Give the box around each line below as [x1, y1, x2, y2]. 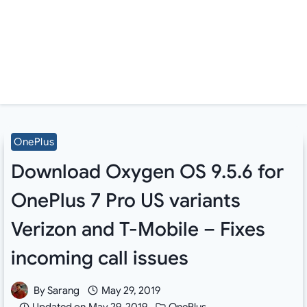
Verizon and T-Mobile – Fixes [10, 217, 265, 241]
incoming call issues [10, 245, 188, 270]
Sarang [47, 284, 80, 297]
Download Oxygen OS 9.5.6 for [10, 159, 284, 184]
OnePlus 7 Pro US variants [10, 188, 241, 212]
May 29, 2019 [101, 284, 160, 297]
